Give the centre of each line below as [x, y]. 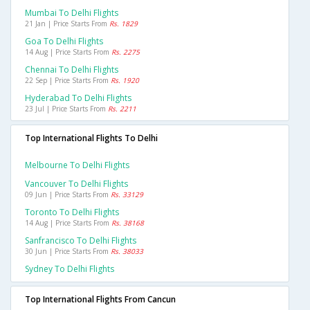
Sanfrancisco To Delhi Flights [81, 241]
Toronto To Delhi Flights [72, 212]
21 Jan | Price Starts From [67, 24]
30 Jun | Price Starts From [68, 252]
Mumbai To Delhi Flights [72, 13]
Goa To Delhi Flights [64, 42]
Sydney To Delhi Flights [70, 269]
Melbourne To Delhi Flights [77, 165]
